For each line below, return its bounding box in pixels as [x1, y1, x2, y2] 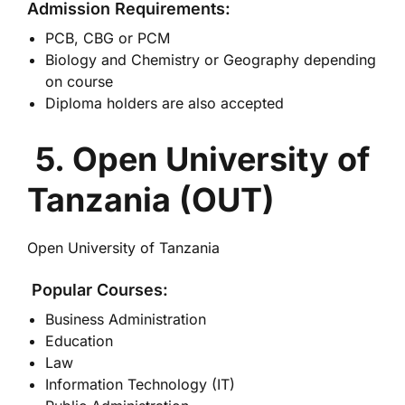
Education [45, 332, 113, 350]
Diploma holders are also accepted [45, 94, 284, 112]
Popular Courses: [27, 280, 168, 299]
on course [45, 72, 113, 90]
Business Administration [45, 310, 206, 328]
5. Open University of [35, 139, 370, 179]
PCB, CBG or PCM [45, 29, 170, 47]
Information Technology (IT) [45, 375, 235, 393]
